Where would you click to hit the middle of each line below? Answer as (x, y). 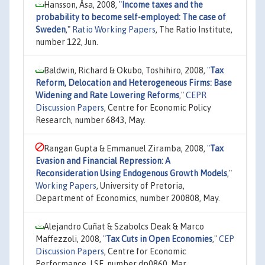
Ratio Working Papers (114, 29)
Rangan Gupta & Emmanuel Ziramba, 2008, (125, 148)
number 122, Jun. (67, 42)
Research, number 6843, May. (91, 120)
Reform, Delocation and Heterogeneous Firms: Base (134, 83)
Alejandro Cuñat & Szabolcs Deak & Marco (124, 226)
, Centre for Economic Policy (158, 107)
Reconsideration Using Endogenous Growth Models (131, 173)
